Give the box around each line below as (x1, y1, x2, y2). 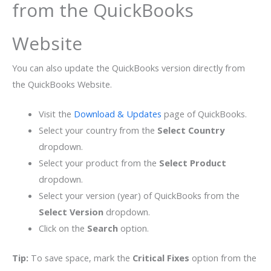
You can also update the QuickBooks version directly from (12, 62, 245, 74)
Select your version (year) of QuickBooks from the (38, 189, 240, 202)
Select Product (158, 157, 226, 169)
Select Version (38, 206, 106, 218)
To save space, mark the (31, 252, 132, 264)
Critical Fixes (132, 252, 192, 264)
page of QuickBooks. (161, 108, 247, 120)
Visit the (38, 108, 74, 120)
